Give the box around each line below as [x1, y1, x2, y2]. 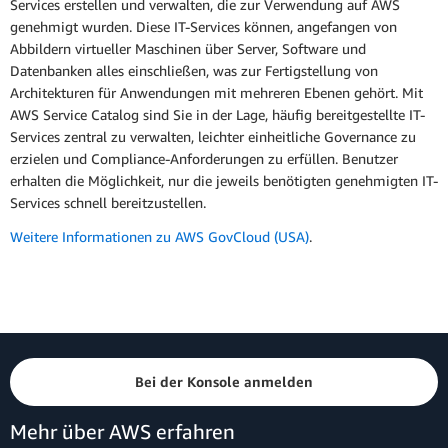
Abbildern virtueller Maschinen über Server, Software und [10, 40, 366, 58]
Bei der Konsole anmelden [135, 373, 313, 390]
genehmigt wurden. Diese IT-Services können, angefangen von [10, 18, 397, 36]
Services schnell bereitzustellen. [10, 194, 206, 212]
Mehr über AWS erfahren [10, 420, 235, 443]
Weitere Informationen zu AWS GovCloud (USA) [10, 227, 309, 245]
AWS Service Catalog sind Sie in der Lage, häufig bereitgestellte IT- [10, 106, 425, 124]
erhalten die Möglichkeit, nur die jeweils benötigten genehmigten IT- [10, 172, 438, 190]
